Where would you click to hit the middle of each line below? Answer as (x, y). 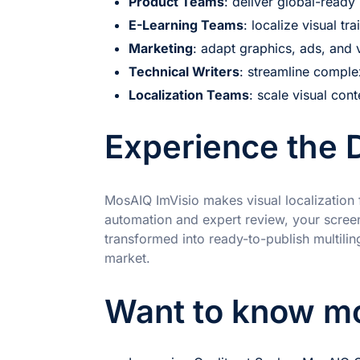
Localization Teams (189, 94)
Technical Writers (184, 71)
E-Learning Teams (186, 25)
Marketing (161, 48)
